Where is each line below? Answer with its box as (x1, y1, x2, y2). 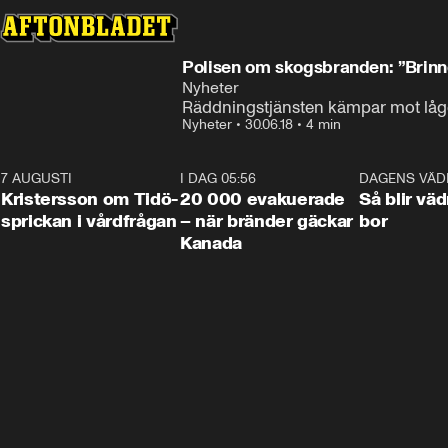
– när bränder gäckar (180, 210, 353, 232)
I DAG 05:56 (180, 170, 257, 187)
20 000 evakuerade (180, 188, 346, 210)
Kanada (180, 232, 243, 254)
